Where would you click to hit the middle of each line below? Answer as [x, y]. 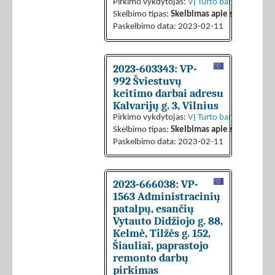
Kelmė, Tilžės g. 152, [162, 234]
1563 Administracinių [167, 197]
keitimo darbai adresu [168, 94]
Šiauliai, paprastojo [161, 246]
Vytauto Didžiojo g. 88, [168, 221]
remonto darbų [151, 258]
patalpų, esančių [153, 209]
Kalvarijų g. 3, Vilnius [166, 106]
